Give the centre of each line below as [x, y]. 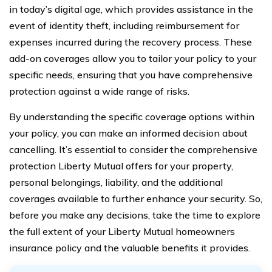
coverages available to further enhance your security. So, [136, 199]
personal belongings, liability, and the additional [116, 182]
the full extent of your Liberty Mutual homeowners [122, 231]
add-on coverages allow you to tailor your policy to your [133, 58]
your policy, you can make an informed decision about [128, 133]
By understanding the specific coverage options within [132, 117]
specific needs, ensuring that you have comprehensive [131, 75]
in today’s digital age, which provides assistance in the [131, 9]
